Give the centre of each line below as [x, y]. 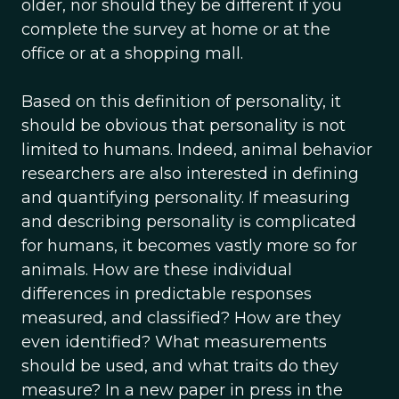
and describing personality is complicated [189, 222]
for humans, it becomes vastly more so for [189, 246]
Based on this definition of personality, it [181, 102]
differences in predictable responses [167, 294]
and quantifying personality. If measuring [186, 198]
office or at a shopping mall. [132, 53]
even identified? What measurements [174, 342]
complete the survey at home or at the [176, 29]
